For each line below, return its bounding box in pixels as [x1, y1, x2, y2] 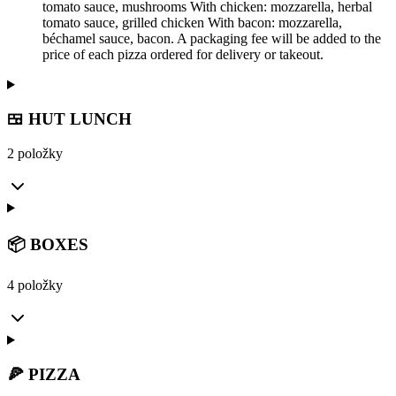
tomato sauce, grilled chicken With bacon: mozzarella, [42, 15, 342, 31]
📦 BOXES [7, 235, 88, 255]
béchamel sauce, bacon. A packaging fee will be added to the [42, 31, 381, 47]
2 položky [7, 145, 63, 161]
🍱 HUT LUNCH [7, 109, 132, 128]
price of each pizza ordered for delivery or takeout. [42, 47, 324, 63]
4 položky [7, 277, 63, 293]
